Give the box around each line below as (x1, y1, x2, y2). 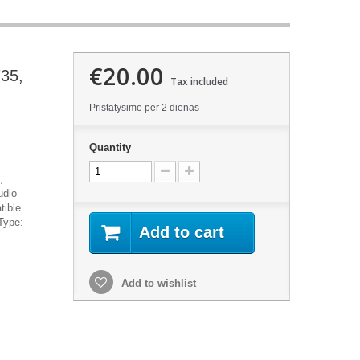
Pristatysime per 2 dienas (88, 102, 199, 113)
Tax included (170, 75, 228, 88)
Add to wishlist (117, 277, 196, 289)
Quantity (88, 141, 131, 153)
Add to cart (138, 223, 224, 241)
